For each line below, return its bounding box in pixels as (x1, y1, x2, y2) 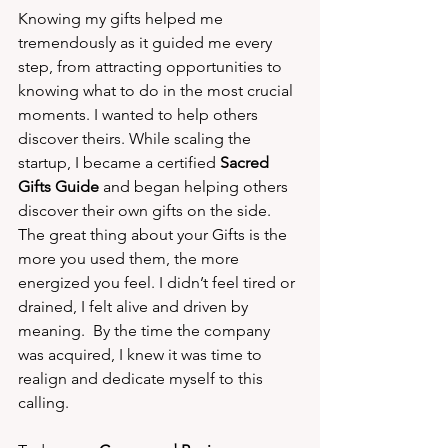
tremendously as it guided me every (18, 33, 276, 52)
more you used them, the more (18, 249, 243, 268)
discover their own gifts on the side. (18, 201, 275, 220)
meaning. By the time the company (18, 321, 274, 340)
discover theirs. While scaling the (18, 129, 255, 148)
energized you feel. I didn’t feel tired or (18, 273, 299, 292)
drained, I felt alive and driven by (18, 297, 252, 316)
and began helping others (99, 177, 292, 196)
